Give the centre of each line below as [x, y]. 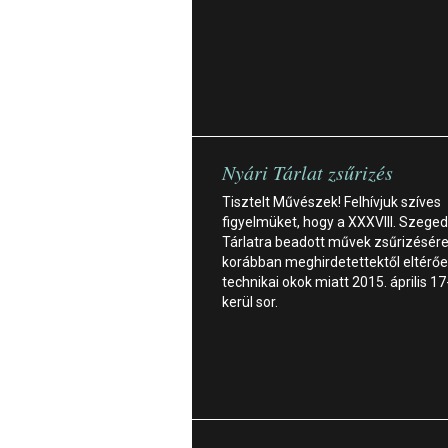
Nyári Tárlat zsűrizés [307, 171]
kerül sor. [250, 301]
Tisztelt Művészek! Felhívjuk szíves [331, 201]
